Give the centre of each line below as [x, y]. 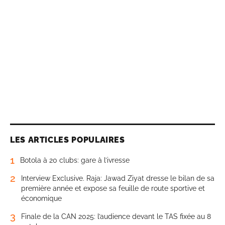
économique [41, 199]
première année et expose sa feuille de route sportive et [113, 189]
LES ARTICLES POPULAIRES [68, 140]
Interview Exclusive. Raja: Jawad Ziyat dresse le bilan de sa [118, 179]
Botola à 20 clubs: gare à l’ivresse [75, 160]
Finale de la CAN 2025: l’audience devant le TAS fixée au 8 [116, 217]
